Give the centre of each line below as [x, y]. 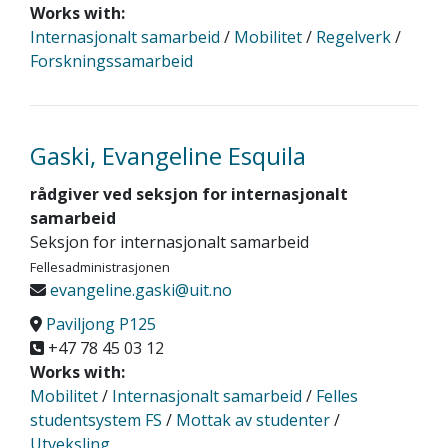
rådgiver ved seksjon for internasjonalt [189, 194]
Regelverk [353, 37]
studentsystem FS [96, 420]
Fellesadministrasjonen [100, 267]
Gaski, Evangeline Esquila [168, 155]
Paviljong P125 [101, 324]
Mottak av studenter [253, 420]
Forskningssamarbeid [111, 61]
